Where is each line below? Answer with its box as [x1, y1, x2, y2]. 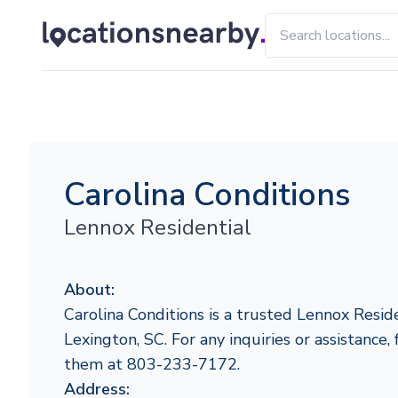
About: [64, 279, 115, 300]
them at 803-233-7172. [64, 354, 240, 375]
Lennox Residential [64, 213, 251, 242]
